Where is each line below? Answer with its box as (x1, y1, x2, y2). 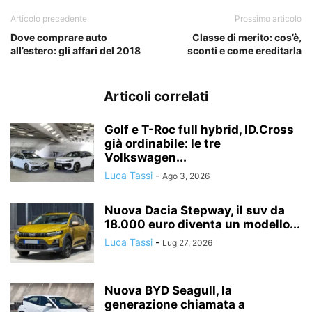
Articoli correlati (104, 88, 208, 104)
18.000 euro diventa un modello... (104, 217, 300, 231)
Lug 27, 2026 (162, 237, 212, 248)
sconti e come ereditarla (187, 44, 302, 56)
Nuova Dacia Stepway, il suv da (104, 203, 285, 217)
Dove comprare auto (10, 31, 107, 43)
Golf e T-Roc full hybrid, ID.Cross (104, 122, 294, 136)
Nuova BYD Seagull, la (104, 283, 232, 297)
